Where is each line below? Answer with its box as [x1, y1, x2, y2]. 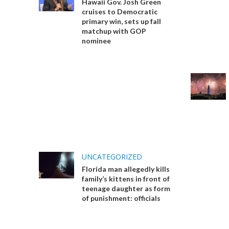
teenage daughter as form [81, 184, 170, 193]
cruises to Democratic [81, 7, 157, 16]
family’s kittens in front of [81, 174, 170, 184]
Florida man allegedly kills [81, 165, 170, 174]
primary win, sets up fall [81, 17, 161, 26]
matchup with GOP [81, 27, 146, 36]
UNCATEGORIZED [81, 152, 142, 162]
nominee [81, 36, 111, 45]
